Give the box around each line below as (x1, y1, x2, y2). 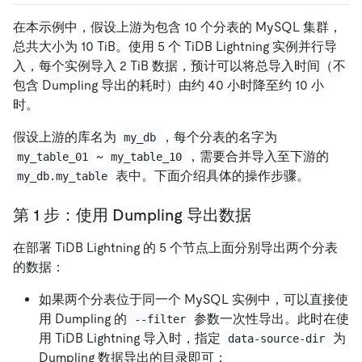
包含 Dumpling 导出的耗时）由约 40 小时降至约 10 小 (13, 77, 324, 93)
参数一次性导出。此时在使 (190, 310, 349, 326)
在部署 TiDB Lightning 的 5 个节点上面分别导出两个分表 (13, 239, 338, 255)
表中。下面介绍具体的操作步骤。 (112, 167, 309, 183)
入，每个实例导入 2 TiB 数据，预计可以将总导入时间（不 (13, 57, 346, 74)
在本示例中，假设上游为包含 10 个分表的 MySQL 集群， (13, 19, 342, 35)
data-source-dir (228, 331, 326, 345)
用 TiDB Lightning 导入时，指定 (39, 330, 224, 346)
